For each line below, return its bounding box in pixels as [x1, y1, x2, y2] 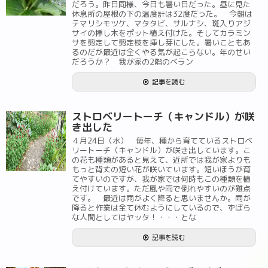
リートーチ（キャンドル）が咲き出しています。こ [72, 145, 251, 156]
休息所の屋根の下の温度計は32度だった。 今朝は [72, 8, 252, 19]
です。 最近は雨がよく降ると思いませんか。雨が [72, 193, 251, 203]
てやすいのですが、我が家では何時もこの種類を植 [72, 173, 251, 184]
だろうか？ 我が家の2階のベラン [72, 56, 193, 67]
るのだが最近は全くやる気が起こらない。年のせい [72, 47, 251, 57]
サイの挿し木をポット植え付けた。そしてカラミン [72, 28, 251, 38]
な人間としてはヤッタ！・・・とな [72, 212, 196, 223]
